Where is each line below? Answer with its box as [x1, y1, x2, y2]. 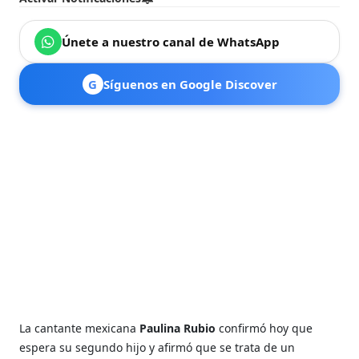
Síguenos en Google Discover [103, 75, 277, 92]
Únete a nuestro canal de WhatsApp [62, 33, 280, 50]
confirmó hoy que [219, 320, 313, 336]
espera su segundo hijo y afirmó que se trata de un [19, 339, 296, 355]
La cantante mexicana [19, 320, 137, 336]
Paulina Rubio [136, 320, 220, 336]
